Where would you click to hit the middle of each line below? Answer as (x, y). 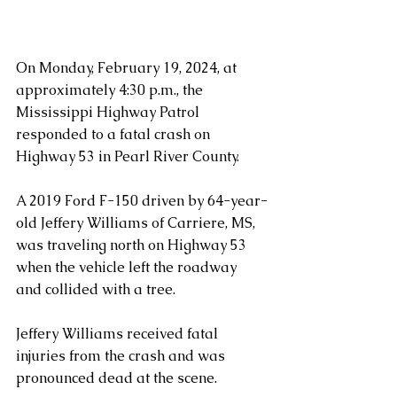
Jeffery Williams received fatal (119, 334)
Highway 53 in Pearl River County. (128, 156)
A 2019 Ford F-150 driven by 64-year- (142, 201)
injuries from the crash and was (122, 356)
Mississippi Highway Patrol (109, 112)
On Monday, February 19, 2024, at (128, 68)
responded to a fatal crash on (115, 134)
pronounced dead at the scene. (117, 378)
